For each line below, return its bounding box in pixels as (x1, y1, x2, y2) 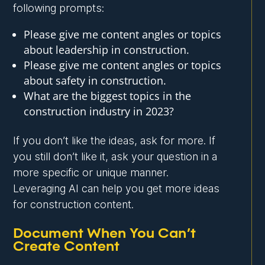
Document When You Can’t (13, 227, 196, 241)
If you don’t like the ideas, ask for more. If (13, 134, 216, 147)
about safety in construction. (24, 73, 167, 88)
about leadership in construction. (24, 43, 190, 57)
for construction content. (13, 198, 134, 211)
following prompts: (13, 2, 105, 15)
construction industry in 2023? (24, 104, 174, 119)
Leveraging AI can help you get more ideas (13, 182, 220, 195)
